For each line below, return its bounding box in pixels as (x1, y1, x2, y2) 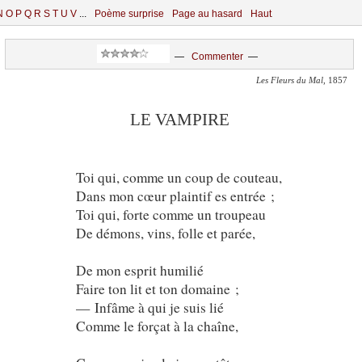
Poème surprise (95, 8, 164, 19)
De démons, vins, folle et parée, (75, 223, 255, 242)
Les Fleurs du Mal (256, 76, 323, 85)
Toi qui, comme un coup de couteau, (75, 167, 282, 187)
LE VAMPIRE (129, 109, 229, 128)
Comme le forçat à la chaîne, (75, 316, 238, 335)
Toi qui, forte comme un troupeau (75, 204, 266, 224)
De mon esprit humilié (75, 260, 204, 280)
